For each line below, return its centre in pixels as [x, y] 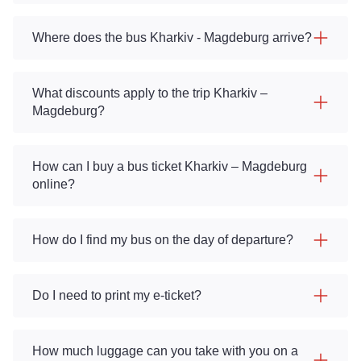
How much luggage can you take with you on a [165, 351]
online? [54, 184]
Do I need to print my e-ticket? [117, 295]
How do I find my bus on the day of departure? [163, 240]
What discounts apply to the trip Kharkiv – [150, 93]
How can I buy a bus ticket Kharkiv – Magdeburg [170, 166]
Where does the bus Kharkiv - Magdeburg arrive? [172, 37]
